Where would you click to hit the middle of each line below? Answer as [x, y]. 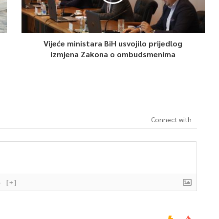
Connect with [171, 119]
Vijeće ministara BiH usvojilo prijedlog [113, 43]
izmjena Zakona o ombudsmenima [113, 54]
